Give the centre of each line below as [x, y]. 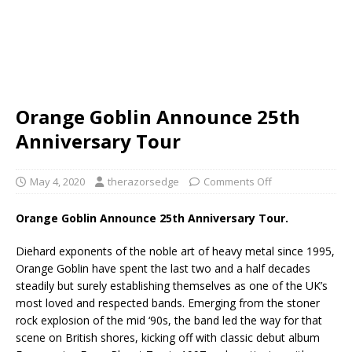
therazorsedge [143, 181]
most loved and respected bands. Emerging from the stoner [168, 302]
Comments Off [238, 181]
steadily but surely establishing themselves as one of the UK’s [172, 285]
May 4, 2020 [57, 181]
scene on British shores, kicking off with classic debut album [168, 337]
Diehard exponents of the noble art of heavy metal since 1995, [175, 251]
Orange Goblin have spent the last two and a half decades [163, 268]
